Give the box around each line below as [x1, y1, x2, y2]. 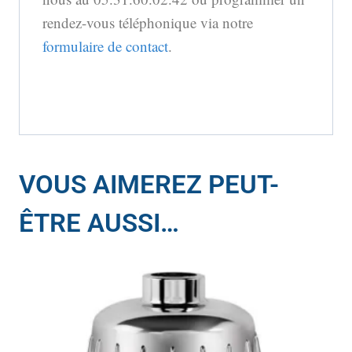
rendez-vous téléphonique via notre [42, 12, 253, 32]
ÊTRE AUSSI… [19, 207, 179, 238]
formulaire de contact [42, 35, 168, 56]
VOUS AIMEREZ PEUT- [19, 168, 279, 200]
